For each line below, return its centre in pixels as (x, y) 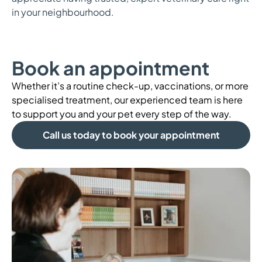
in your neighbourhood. (63, 12)
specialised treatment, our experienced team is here (127, 99)
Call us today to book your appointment (131, 135)
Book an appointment (111, 68)
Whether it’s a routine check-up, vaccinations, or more (130, 85)
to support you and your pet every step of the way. (122, 113)
